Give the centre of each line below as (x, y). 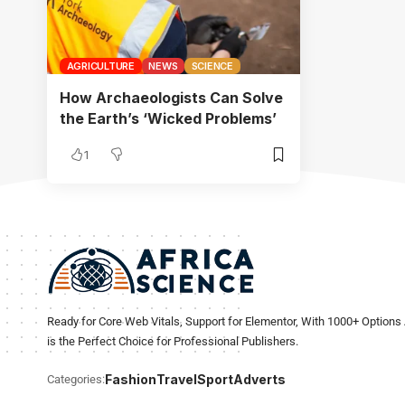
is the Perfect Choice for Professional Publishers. (173, 342)
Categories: (76, 380)
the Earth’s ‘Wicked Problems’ (168, 118)
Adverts (259, 380)
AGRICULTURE (100, 66)
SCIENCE (212, 66)
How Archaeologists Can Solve (171, 98)
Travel (177, 380)
